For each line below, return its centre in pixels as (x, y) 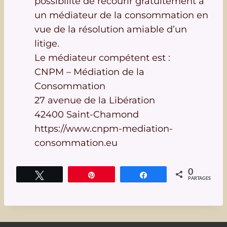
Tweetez (63, 175)
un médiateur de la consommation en (121, 15)
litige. (47, 44)
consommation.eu (76, 143)
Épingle (113, 175)
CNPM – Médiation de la (89, 72)
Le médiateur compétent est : (102, 58)
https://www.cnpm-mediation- (104, 129)
